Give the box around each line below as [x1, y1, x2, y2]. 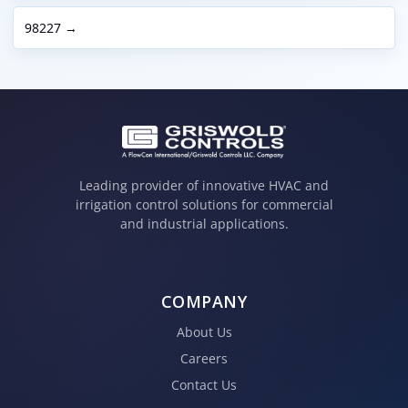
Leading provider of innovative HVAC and [79, 177, 329, 195]
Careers [180, 349, 228, 367]
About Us [176, 322, 232, 341]
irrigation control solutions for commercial [75, 196, 333, 214]
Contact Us [171, 375, 237, 393]
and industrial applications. [119, 215, 289, 233]
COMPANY [160, 290, 248, 312]
